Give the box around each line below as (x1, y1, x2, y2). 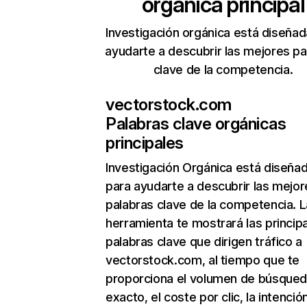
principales (106, 133, 184, 153)
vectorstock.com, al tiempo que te (106, 253, 300, 267)
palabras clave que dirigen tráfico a (106, 234, 303, 249)
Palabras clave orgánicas (106, 114, 286, 134)
